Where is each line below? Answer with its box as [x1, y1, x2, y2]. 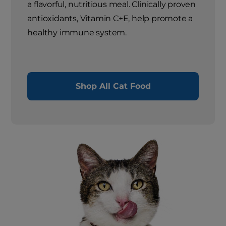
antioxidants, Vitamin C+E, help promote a [27, 13, 193, 23]
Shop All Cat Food [75, 81, 151, 91]
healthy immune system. [27, 27, 127, 37]
